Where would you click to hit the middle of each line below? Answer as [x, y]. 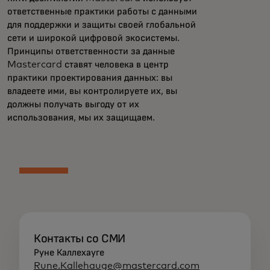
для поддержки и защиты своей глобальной [102, 25]
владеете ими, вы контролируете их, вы [92, 91]
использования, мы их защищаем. [81, 118]
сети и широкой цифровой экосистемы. [93, 38]
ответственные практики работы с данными [102, 11]
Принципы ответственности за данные [91, 51]
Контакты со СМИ [80, 239]
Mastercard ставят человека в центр [88, 64]
